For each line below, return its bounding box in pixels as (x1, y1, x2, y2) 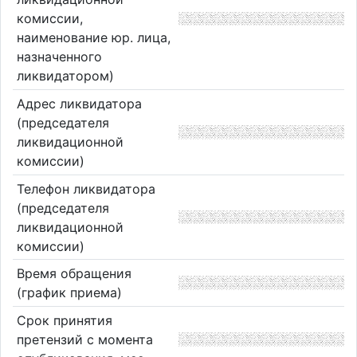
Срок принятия (16, 312, 112, 328)
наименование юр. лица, (16, 29, 171, 46)
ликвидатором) (16, 68, 114, 84)
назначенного (16, 49, 102, 65)
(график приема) (16, 284, 122, 301)
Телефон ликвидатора (16, 180, 155, 197)
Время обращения (16, 265, 131, 282)
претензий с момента (16, 331, 153, 347)
